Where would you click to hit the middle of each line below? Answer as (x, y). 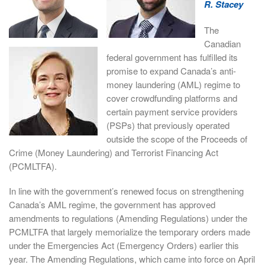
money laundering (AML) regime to (173, 84)
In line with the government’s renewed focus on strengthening (126, 191)
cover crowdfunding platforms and (172, 98)
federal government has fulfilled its (172, 57)
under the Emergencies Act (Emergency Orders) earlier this (124, 245)
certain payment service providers (172, 111)
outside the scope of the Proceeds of (177, 138)
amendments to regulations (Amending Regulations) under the (128, 218)
